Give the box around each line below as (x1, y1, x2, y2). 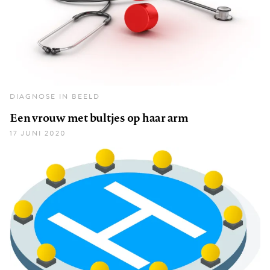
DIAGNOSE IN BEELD (10, 91, 100, 102)
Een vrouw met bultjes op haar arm (10, 110, 189, 126)
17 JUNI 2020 (10, 128, 66, 139)
